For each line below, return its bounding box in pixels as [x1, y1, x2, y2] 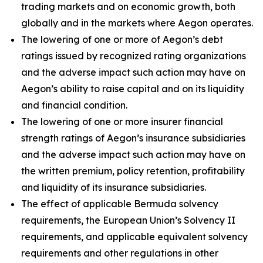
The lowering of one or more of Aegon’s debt [21, 33, 223, 45]
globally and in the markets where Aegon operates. [21, 17, 253, 29]
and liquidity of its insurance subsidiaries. [21, 181, 206, 193]
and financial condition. [21, 99, 127, 111]
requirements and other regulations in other [21, 247, 218, 259]
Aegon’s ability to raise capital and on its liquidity [21, 83, 244, 95]
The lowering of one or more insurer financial [21, 116, 223, 127]
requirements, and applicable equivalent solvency [21, 231, 248, 242]
